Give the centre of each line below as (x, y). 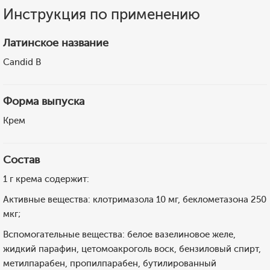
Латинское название (56, 43)
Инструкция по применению (102, 14)
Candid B (22, 62)
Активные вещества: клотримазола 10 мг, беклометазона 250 (135, 199)
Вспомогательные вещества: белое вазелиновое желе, (119, 234)
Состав (21, 160)
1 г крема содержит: (46, 179)
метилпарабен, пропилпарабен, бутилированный (110, 263)
